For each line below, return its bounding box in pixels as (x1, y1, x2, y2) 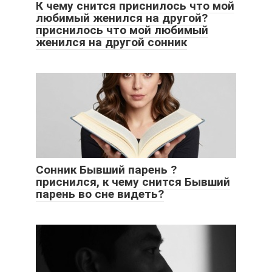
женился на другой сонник (36, 35, 187, 49)
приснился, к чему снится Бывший (36, 174, 230, 189)
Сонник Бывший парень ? (36, 162, 177, 177)
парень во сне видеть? (36, 186, 164, 201)
